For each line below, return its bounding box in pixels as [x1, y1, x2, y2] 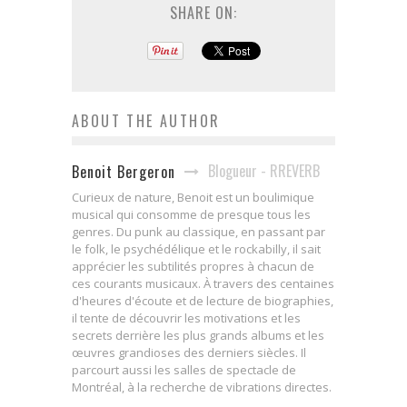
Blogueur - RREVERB [208, 159, 320, 182]
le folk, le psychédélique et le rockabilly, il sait [72, 240, 321, 257]
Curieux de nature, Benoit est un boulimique [72, 188, 314, 205]
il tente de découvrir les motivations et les [72, 309, 301, 326]
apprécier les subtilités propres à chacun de [72, 257, 314, 274]
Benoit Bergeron [72, 160, 175, 183]
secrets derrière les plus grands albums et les [72, 326, 324, 343]
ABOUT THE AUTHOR [72, 109, 221, 132]
